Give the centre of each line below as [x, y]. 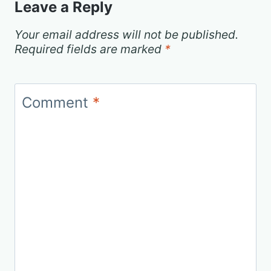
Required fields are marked [90, 49]
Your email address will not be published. [126, 34]
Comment [57, 103]
